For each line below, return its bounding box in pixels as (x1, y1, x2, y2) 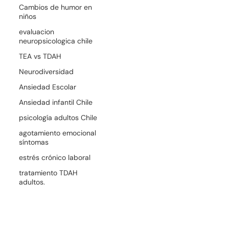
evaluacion (19, 27, 55, 36)
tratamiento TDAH (19, 168, 78, 177)
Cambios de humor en (19, 2, 93, 12)
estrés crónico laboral (19, 152, 91, 162)
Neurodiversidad (19, 66, 74, 76)
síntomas (19, 137, 49, 147)
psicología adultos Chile (19, 112, 98, 122)
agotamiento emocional (19, 128, 97, 138)
